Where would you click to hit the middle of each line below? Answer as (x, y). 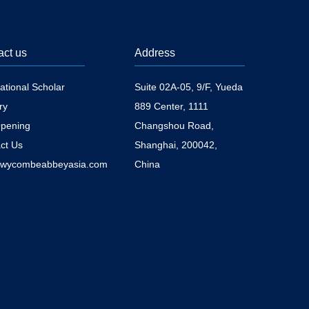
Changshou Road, (174, 126)
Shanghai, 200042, (176, 145)
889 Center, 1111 (171, 106)
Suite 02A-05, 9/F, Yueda (188, 87)
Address (154, 53)
